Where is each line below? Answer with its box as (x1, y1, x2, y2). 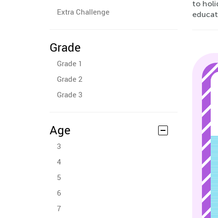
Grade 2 (57, 74, 82, 84)
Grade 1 (57, 58, 82, 68)
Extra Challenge (57, 7, 109, 17)
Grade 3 (57, 90, 82, 99)
